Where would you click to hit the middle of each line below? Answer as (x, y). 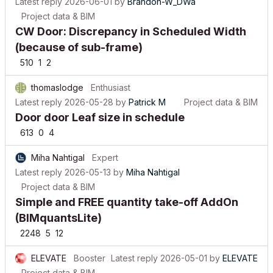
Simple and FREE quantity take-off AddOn (127, 193)
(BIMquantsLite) (58, 209)
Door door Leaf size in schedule (100, 108)
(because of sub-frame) (79, 38)
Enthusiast (111, 78)
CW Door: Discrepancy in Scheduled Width (131, 22)
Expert (105, 148)
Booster (90, 249)
